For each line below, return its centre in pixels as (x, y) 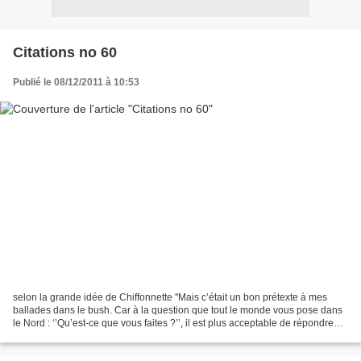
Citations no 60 (65, 52)
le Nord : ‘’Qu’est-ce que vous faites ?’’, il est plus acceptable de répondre (173, 324)
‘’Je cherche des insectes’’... (74, 336)
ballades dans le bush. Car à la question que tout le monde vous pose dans (178, 311)
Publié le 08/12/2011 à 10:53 (76, 82)
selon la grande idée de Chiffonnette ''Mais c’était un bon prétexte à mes (170, 298)
